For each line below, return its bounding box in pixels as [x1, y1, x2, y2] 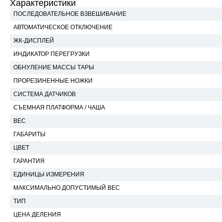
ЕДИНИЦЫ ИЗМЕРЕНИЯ [13, 171, 84, 178]
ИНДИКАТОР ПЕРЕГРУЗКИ [13, 51, 90, 57]
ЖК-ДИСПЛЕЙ [13, 37, 54, 44]
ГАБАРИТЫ [13, 131, 46, 138]
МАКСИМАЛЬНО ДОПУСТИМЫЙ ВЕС [13, 184, 120, 191]
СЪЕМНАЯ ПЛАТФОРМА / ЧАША [13, 104, 105, 111]
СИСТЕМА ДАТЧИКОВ [13, 91, 76, 98]
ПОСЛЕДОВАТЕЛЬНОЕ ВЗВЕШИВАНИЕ [13, 10, 126, 17]
